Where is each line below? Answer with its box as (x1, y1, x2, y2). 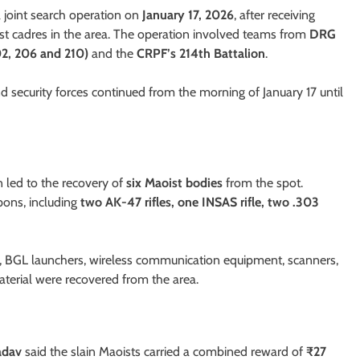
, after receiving (234, 6, 315, 22)
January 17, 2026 (142, 6, 234, 22)
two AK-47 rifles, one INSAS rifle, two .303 (80, 194, 319, 211)
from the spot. (223, 175, 303, 191)
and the (88, 45, 137, 61)
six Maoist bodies (126, 175, 223, 191)
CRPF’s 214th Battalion (137, 45, 265, 61)
